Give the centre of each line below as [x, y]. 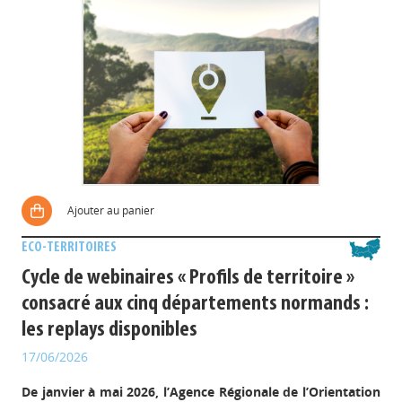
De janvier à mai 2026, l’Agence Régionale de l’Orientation [201, 392]
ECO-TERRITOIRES [70, 248]
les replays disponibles [110, 330]
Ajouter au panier [111, 210]
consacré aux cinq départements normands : [196, 304]
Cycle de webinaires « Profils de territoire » [188, 278]
